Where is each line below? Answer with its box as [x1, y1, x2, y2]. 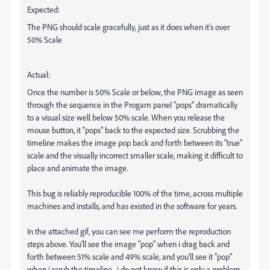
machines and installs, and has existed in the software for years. [27, 201, 239, 212]
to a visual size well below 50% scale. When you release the [27, 112, 225, 123]
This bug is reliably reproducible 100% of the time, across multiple [27, 188, 243, 199]
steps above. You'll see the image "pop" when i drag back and [27, 239, 230, 250]
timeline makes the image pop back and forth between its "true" [27, 137, 242, 148]
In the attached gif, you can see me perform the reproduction [27, 226, 231, 237]
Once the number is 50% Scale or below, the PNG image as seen [27, 87, 243, 98]
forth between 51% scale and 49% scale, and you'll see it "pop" [27, 251, 232, 262]
